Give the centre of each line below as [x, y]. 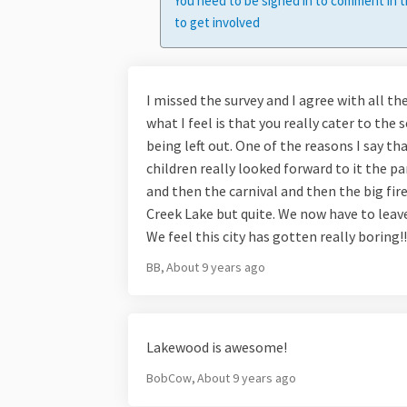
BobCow [170, 378]
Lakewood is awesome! [216, 347]
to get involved [217, 23]
